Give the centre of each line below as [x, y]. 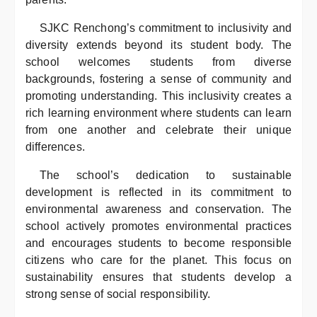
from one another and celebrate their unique [158, 130]
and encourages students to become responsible [158, 243]
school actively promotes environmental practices [158, 226]
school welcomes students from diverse [158, 62]
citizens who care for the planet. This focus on [158, 260]
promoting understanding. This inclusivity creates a [158, 96]
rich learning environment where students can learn [158, 113]
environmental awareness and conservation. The [158, 209]
